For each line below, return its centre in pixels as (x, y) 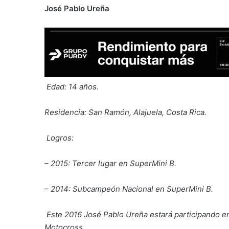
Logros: (60, 138)
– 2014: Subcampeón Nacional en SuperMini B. (129, 189)
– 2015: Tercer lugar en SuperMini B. (110, 163)
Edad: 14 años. (73, 86)
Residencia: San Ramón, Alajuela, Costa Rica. (125, 112)
